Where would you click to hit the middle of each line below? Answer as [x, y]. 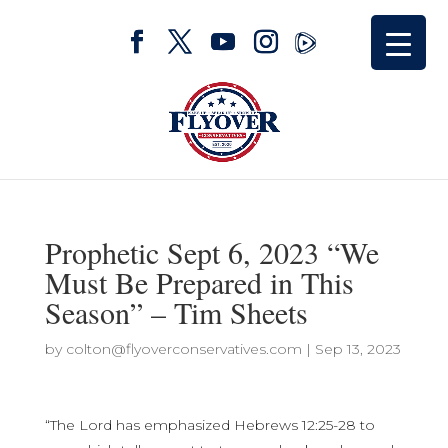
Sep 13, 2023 [357, 349]
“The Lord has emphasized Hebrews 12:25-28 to [209, 425]
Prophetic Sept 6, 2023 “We [211, 252]
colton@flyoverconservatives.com [183, 349]
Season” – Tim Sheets [176, 312]
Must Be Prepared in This [199, 282]
